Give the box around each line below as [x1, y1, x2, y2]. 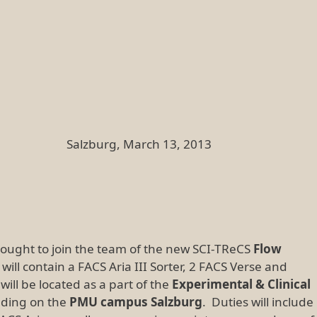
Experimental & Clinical [172, 276, 311, 293]
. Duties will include [202, 294, 313, 311]
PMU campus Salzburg [69, 294, 202, 311]
